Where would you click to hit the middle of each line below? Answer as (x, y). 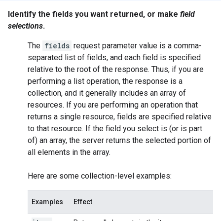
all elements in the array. (69, 152)
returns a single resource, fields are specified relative (120, 117)
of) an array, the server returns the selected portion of (119, 140)
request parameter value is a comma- (137, 46)
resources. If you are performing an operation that (113, 105)
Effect (83, 202)
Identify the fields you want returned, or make (94, 14)
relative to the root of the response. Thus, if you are (116, 69)
